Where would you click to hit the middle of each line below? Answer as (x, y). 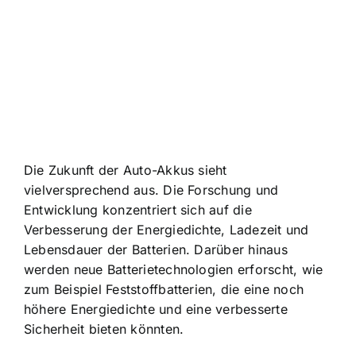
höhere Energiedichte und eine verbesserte (156, 310)
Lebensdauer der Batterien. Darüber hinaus (156, 250)
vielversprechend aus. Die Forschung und (151, 190)
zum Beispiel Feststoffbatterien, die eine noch (164, 290)
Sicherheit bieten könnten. (104, 329)
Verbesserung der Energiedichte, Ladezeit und (166, 230)
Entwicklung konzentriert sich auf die (138, 210)
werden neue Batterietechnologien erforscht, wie (174, 270)
